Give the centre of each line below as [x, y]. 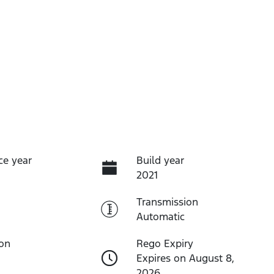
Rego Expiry [165, 243]
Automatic [160, 216]
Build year [160, 160]
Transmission [167, 202]
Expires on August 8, [185, 258]
